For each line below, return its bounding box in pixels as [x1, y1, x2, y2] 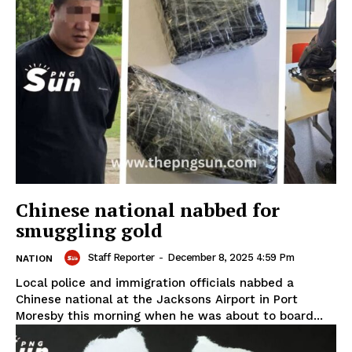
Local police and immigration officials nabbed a [16, 276, 294, 291]
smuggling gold [16, 218, 163, 244]
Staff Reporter [87, 251, 155, 264]
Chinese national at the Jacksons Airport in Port [16, 292, 298, 307]
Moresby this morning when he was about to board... [16, 309, 323, 324]
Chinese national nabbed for [16, 197, 280, 223]
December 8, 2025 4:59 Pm [167, 251, 294, 264]
